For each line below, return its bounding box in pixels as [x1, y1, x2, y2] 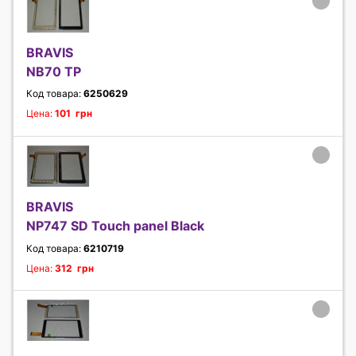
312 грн [55, 261, 94, 274]
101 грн [55, 107, 92, 120]
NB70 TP [26, 64, 81, 80]
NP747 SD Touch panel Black [26, 218, 204, 234]
